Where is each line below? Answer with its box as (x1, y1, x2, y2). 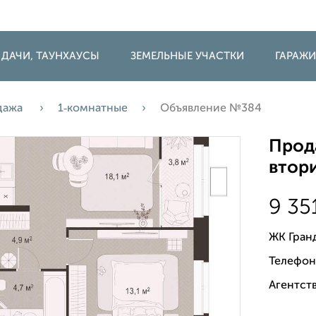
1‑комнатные (58, 103, 128, 114)
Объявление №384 (160, 103, 262, 114)
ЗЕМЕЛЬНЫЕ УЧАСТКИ (130, 51, 244, 61)
